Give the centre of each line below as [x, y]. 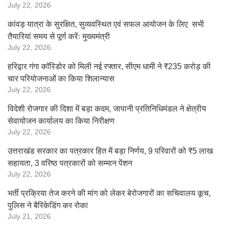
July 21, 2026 [29, 217]
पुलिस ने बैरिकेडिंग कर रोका [48, 205]
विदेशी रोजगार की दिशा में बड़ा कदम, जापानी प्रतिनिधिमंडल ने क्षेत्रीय [107, 109]
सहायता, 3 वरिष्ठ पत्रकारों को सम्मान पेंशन [70, 163]
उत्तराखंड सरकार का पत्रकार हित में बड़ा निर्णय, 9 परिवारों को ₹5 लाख [110, 151]
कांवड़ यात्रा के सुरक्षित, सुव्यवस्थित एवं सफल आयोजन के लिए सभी [106, 24]
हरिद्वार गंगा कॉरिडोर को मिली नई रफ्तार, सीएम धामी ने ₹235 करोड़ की [109, 66]
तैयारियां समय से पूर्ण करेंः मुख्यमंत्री [59, 36]
